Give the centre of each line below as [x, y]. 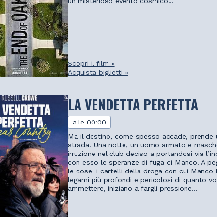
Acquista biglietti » [98, 72]
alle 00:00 [90, 122]
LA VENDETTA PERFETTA [133, 104]
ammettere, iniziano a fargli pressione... [132, 188]
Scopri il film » [91, 64]
